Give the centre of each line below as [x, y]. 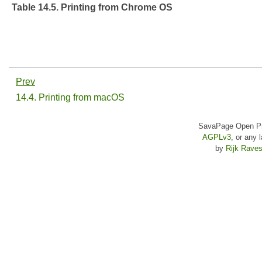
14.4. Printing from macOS [71, 97]
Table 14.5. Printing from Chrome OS [92, 7]
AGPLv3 [216, 137]
